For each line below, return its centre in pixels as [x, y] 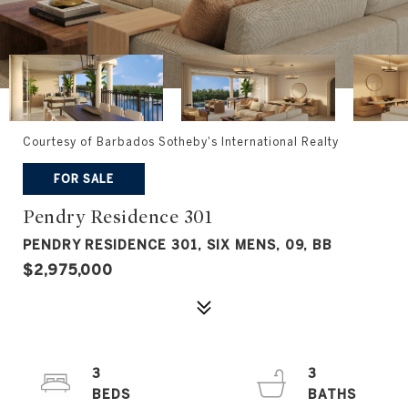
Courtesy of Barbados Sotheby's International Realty [181, 142]
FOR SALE [84, 178]
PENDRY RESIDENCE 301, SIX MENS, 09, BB [178, 245]
